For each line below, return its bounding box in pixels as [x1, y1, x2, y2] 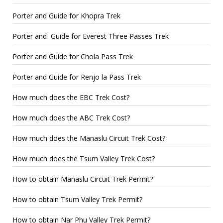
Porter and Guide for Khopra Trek [12, 10, 120, 20]
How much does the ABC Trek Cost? [12, 112, 130, 122]
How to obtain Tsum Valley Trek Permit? [12, 194, 142, 204]
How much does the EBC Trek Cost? [12, 92, 129, 102]
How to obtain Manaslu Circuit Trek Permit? [12, 174, 153, 184]
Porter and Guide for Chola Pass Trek [12, 51, 133, 61]
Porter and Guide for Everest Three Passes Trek [12, 31, 169, 41]
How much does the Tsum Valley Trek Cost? [12, 153, 155, 163]
